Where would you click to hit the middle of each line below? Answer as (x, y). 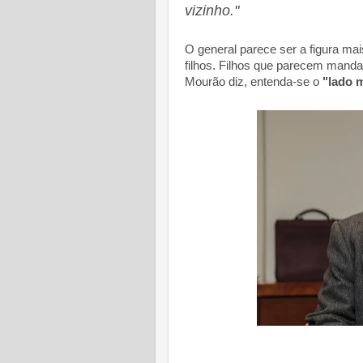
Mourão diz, (216, 82)
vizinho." (212, 11)
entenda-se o (285, 82)
